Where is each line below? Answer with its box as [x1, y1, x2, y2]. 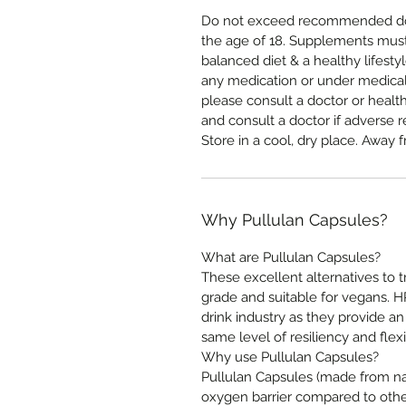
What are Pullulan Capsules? [201, 249, 381, 266]
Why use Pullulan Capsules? [201, 349, 379, 365]
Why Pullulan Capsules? [201, 210, 388, 229]
